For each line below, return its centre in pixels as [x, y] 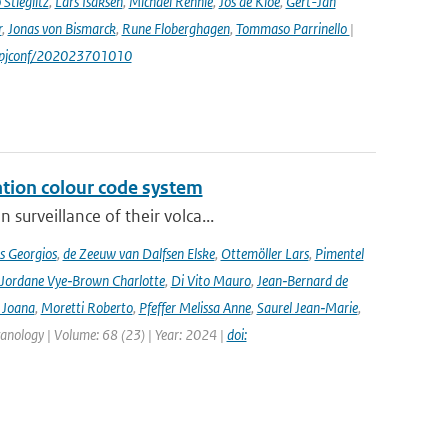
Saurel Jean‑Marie [307, 307]
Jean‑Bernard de [302, 280]
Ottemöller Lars [264, 253]
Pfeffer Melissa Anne [194, 307]
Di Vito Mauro [210, 280]
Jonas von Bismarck [61, 28]
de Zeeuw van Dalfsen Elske [138, 253]
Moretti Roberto [86, 307]
